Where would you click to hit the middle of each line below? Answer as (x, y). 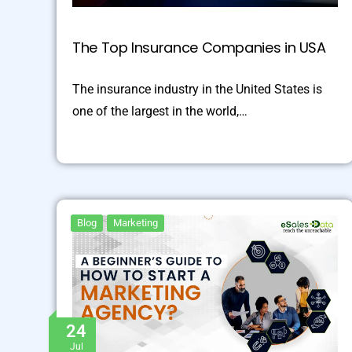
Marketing (136, 222)
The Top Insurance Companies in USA (199, 47)
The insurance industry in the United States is (197, 89)
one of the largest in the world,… (160, 111)
